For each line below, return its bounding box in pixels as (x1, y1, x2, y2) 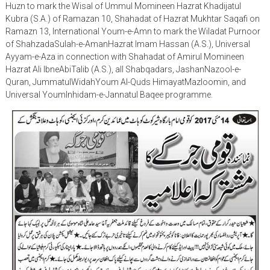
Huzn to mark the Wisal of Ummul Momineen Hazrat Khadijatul (5, 1, 241, 11)
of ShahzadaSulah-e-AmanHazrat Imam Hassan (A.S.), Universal (5, 39, 250, 49)
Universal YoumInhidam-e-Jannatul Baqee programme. (5, 90, 213, 100)
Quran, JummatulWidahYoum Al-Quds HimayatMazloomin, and (5, 77, 246, 87)
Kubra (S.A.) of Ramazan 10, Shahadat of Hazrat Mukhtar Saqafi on (5, 14, 260, 24)
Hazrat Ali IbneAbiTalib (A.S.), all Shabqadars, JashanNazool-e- (5, 64, 241, 75)
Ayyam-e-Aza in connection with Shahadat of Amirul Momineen (5, 52, 244, 62)
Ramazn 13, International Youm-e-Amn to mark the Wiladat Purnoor (5, 27, 260, 37)
